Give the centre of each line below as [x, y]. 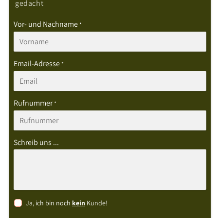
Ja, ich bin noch [49, 203]
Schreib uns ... [36, 142]
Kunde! [96, 203]
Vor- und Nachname [46, 24]
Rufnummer [33, 103]
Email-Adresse [37, 63]
